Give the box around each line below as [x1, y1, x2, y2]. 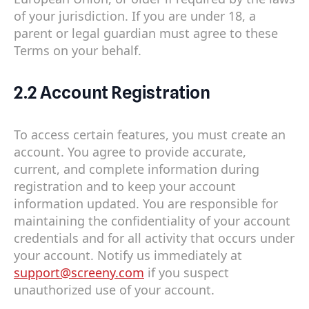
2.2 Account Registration [14, 82, 210, 103]
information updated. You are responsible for [14, 195, 278, 212]
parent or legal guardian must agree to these [14, 25, 278, 42]
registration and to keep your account [14, 177, 236, 195]
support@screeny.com [14, 263, 144, 281]
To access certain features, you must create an [14, 126, 286, 143]
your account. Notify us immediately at [14, 246, 242, 263]
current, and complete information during [14, 160, 259, 177]
